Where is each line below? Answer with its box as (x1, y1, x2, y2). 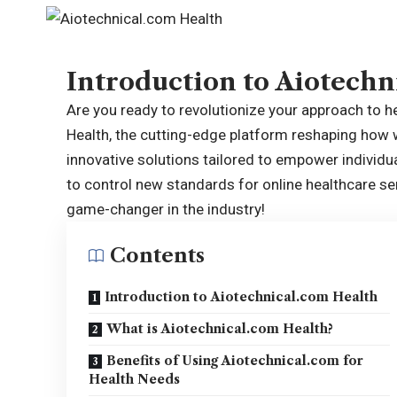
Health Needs (89, 371, 181, 387)
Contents (110, 244, 206, 268)
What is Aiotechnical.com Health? (106, 321, 334, 337)
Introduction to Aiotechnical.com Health (105, 289, 378, 305)
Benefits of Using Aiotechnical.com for (106, 353, 364, 369)
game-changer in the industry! (66, 200, 266, 218)
